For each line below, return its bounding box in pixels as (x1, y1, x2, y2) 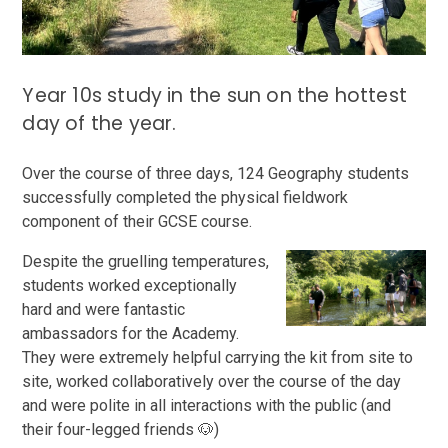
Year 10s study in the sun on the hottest (22, 81, 408, 109)
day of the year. (22, 109, 177, 137)
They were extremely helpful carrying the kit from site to (22, 347, 414, 367)
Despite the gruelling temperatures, (22, 251, 270, 271)
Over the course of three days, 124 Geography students (22, 163, 410, 183)
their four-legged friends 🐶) (22, 419, 220, 439)
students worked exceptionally (22, 275, 238, 295)
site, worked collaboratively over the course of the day (22, 371, 402, 391)
